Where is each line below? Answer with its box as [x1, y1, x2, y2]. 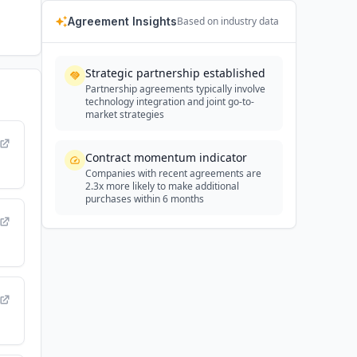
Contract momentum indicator [85, 150, 247, 165]
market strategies [85, 108, 164, 121]
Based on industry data [177, 14, 279, 28]
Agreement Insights [68, 14, 177, 28]
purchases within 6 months [85, 192, 204, 206]
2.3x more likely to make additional [85, 179, 239, 193]
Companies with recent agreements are [85, 167, 261, 180]
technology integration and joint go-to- [85, 95, 254, 108]
